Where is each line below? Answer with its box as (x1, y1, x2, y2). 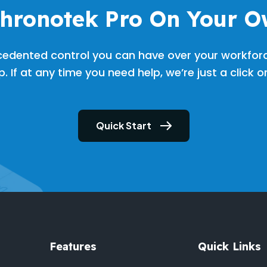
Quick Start (95, 119, 151, 132)
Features (49, 239, 97, 253)
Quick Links (198, 239, 262, 253)
